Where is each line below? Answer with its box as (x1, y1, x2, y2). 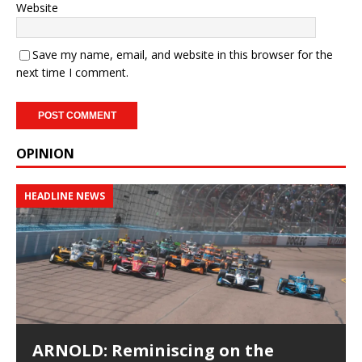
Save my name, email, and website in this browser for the (32, 46, 333, 62)
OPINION (16, 144, 74, 162)
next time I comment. (16, 64, 128, 80)
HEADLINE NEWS (24, 188, 105, 203)
